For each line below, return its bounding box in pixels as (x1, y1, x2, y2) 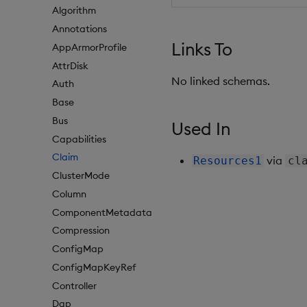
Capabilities (52, 132, 106, 145)
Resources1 (193, 154, 262, 167)
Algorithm (52, 4, 96, 17)
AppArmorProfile (52, 40, 127, 53)
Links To (171, 38, 232, 60)
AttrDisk (52, 59, 88, 72)
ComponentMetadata (52, 206, 152, 219)
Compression (52, 224, 110, 237)
